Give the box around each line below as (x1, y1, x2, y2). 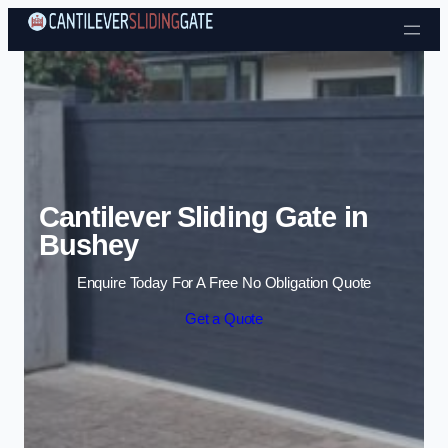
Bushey (38, 228, 139, 261)
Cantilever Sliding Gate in (38, 200, 368, 233)
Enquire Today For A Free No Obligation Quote (76, 275, 372, 292)
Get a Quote (184, 310, 264, 327)
